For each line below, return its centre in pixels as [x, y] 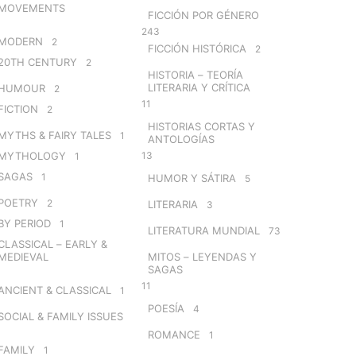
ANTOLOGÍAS [181, 139]
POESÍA [166, 308]
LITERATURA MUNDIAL [203, 230]
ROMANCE [174, 334]
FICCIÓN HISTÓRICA [197, 48]
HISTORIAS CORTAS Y [201, 126]
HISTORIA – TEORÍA [195, 74]
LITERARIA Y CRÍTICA [199, 87]
